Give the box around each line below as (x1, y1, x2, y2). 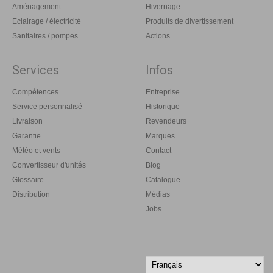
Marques (146, 131, 175, 140)
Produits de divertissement (146, 16, 233, 26)
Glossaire (12, 175, 44, 184)
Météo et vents (12, 146, 60, 155)
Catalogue (146, 175, 180, 184)
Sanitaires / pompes (12, 31, 78, 40)
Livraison (12, 116, 43, 126)
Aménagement (12, 2, 61, 11)
